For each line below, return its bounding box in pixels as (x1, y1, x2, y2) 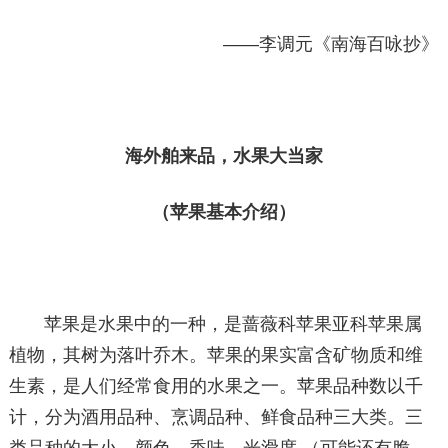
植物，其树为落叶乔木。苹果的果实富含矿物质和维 (8, 345, 423, 365)
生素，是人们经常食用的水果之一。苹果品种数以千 (8, 376, 423, 396)
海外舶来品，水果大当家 (124, 146, 323, 166)
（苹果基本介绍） (151, 202, 296, 222)
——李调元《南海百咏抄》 (223, 34, 440, 54)
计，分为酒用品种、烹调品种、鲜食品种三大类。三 (8, 407, 423, 427)
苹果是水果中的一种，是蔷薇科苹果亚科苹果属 (44, 314, 423, 334)
